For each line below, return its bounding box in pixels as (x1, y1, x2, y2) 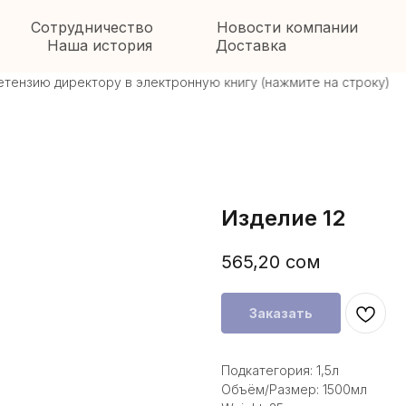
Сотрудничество (31, 18, 153, 36)
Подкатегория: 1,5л (221, 362, 339, 379)
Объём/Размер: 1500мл (221, 382, 367, 398)
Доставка (215, 36, 286, 54)
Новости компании (217, 18, 358, 36)
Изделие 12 (221, 205, 345, 231)
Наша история (46, 36, 152, 54)
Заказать (249, 305, 313, 322)
